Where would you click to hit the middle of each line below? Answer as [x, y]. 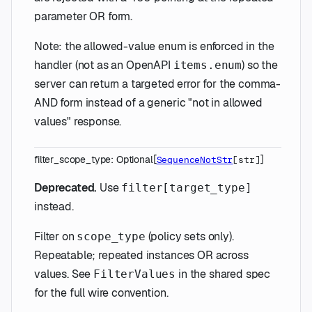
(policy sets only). [189, 237]
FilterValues [135, 274]
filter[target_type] [187, 188]
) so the [260, 65]
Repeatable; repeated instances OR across [141, 256]
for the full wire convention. [101, 293]
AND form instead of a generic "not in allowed [148, 103]
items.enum [208, 65]
